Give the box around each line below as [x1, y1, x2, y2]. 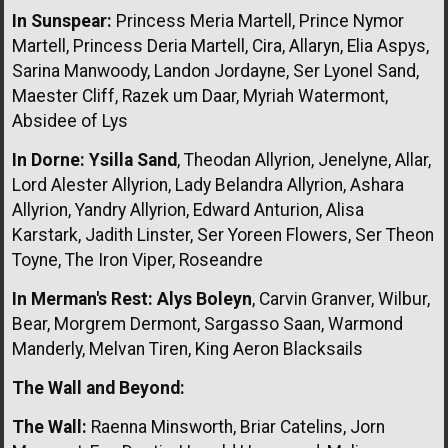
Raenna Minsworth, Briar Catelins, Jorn [87, 416, 385, 437]
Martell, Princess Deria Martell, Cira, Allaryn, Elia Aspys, [12, 35, 429, 56]
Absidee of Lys [12, 110, 128, 131]
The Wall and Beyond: [12, 377, 185, 398]
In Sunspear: [12, 10, 112, 31]
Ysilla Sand [89, 149, 177, 170]
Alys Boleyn [157, 288, 252, 309]
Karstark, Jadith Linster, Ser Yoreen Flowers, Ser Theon [12, 224, 434, 245]
